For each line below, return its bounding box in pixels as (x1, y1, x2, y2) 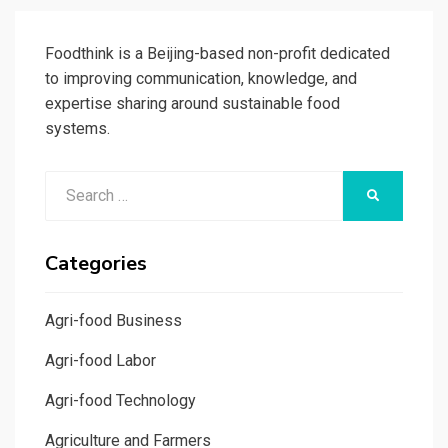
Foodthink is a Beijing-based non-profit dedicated (45, 43, 390, 63)
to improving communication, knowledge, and (45, 68, 357, 88)
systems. (45, 118, 110, 138)
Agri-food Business (45, 310, 182, 330)
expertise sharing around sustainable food (45, 93, 340, 113)
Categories (45, 249, 147, 277)
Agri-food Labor (45, 350, 156, 370)
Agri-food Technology (45, 390, 196, 410)
